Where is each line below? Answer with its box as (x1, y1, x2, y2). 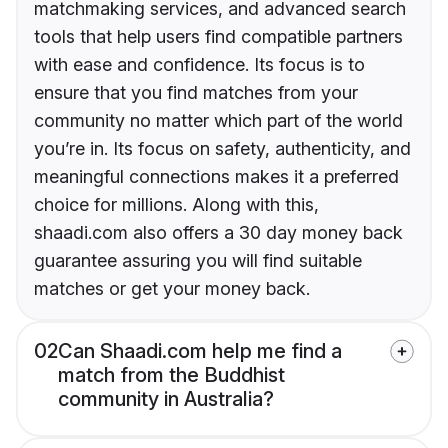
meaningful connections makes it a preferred (34, 166, 399, 188)
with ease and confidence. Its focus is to (34, 54, 365, 76)
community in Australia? (58, 387, 274, 412)
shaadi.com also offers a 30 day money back (34, 222, 403, 244)
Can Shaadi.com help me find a (58, 339, 342, 364)
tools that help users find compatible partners (34, 26, 403, 48)
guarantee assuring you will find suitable (34, 250, 362, 272)
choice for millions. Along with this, (34, 194, 319, 216)
